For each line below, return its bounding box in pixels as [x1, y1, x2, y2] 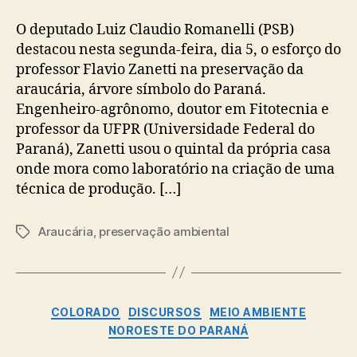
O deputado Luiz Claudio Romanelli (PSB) [16, 20, 294, 39]
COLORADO [50, 304, 120, 319]
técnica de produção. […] [16, 179, 181, 198]
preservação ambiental [99, 223, 229, 239]
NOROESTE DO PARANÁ [108, 324, 249, 338]
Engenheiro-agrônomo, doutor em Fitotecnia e [16, 100, 329, 119]
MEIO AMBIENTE [209, 304, 307, 319]
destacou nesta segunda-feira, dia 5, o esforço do [16, 40, 341, 59]
